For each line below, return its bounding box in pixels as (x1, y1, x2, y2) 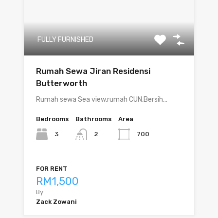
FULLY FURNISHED (37, 35, 93, 44)
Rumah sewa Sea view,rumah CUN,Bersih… (36, 95, 167, 104)
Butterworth (36, 78, 87, 88)
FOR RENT (36, 165, 67, 173)
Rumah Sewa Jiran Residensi (36, 66, 150, 76)
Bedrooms (36, 115, 69, 123)
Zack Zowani (36, 198, 77, 206)
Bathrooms (75, 115, 111, 123)
